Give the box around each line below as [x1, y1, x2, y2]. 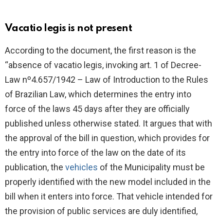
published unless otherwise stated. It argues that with [5, 118, 212, 128]
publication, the [5, 162, 65, 172]
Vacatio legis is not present [5, 23, 132, 34]
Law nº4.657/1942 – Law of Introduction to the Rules [5, 74, 208, 85]
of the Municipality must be [98, 162, 205, 172]
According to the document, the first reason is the [5, 45, 196, 55]
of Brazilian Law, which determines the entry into [5, 89, 191, 99]
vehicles [65, 162, 98, 172]
